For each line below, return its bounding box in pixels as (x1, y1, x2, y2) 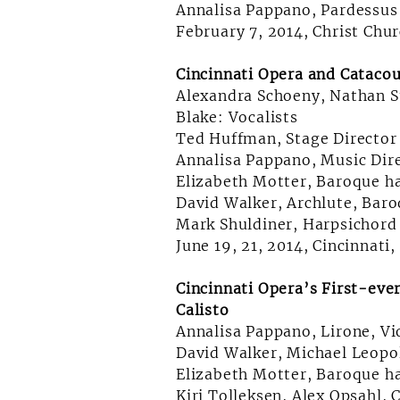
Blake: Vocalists (176, 108, 298, 126)
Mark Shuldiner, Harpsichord (176, 215, 397, 233)
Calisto (176, 301, 229, 319)
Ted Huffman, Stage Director (176, 129, 397, 147)
